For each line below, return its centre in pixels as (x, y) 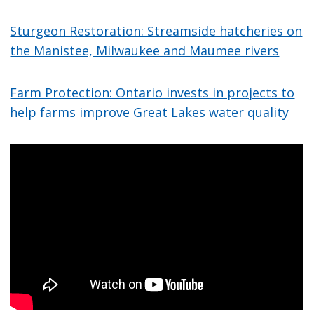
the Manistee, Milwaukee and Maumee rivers (145, 50)
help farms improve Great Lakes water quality (150, 112)
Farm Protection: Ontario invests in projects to (152, 92)
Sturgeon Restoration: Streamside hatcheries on (156, 30)
